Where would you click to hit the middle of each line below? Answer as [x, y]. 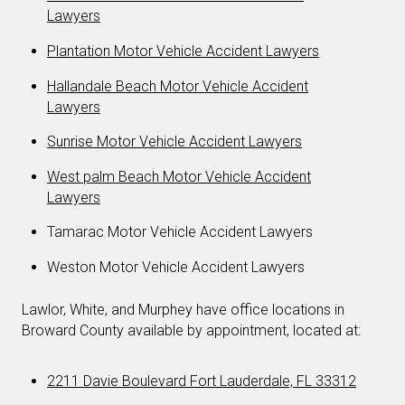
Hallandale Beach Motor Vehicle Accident [178, 86]
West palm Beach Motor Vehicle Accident [179, 176]
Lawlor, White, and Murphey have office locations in [183, 309]
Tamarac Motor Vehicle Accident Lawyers [180, 232]
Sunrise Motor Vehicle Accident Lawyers [174, 142]
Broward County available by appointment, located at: [191, 330]
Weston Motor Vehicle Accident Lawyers [176, 268]
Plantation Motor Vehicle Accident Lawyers [183, 52]
